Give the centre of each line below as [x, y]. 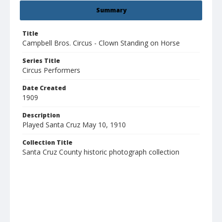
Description [41, 115]
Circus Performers [51, 70]
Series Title [41, 61]
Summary [111, 10]
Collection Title [47, 143]
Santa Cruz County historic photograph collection [101, 152]
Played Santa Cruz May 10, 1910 [74, 125]
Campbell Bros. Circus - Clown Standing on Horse [101, 43]
